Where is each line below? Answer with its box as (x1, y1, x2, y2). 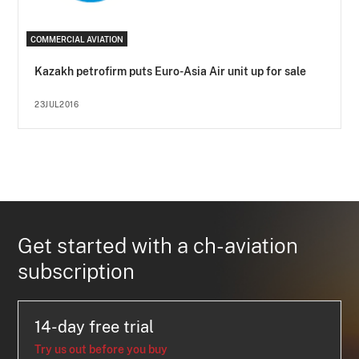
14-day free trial (34, 317, 155, 337)
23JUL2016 (34, 99, 79, 110)
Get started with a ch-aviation (18, 233, 299, 259)
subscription (18, 259, 135, 284)
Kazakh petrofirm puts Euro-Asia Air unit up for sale (34, 65, 307, 79)
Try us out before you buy (34, 343, 168, 357)
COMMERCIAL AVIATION (30, 34, 124, 45)
